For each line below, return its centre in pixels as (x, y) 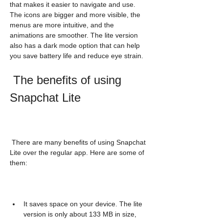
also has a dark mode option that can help (75, 45)
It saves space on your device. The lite (83, 204)
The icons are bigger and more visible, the (75, 15)
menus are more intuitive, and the (62, 25)
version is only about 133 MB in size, (80, 214)
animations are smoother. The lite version (74, 35)
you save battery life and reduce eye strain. (77, 56)
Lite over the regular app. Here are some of (77, 153)
